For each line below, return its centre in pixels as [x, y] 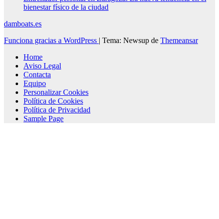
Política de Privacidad [57, 109]
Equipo [35, 83]
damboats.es [23, 23]
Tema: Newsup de [131, 40]
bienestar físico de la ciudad [66, 7]
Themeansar [179, 40]
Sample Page [44, 118]
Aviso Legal [42, 66]
